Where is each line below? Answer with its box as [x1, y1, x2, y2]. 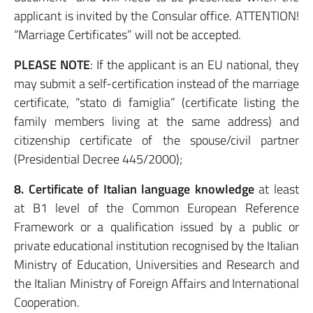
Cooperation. [14, 293, 80, 312]
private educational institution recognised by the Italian [14, 236, 299, 255]
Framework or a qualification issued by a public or [14, 217, 299, 236]
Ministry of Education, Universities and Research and [14, 255, 299, 274]
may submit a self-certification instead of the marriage [14, 74, 299, 93]
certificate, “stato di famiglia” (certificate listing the [14, 93, 299, 112]
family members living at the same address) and [14, 112, 299, 131]
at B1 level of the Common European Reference [14, 198, 299, 217]
